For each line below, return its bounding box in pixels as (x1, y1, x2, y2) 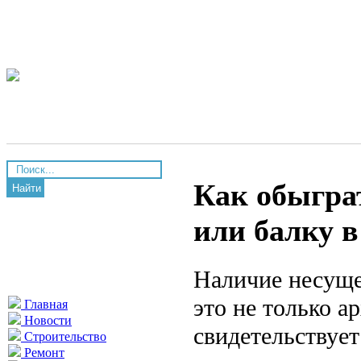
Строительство (21, 330, 106, 343)
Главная (21, 297, 68, 311)
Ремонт (21, 346, 64, 359)
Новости (21, 313, 72, 327)
